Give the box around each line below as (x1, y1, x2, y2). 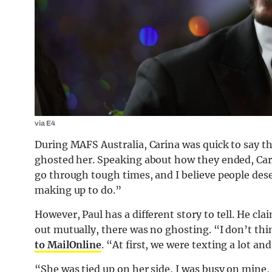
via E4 (35, 119, 55, 128)
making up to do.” (35, 184, 121, 197)
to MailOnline (35, 239, 102, 251)
